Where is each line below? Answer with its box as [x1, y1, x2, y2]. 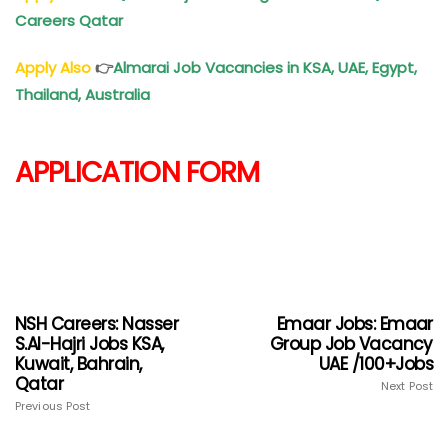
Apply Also [15, 57, 91, 79]
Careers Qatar [15, 10, 127, 32]
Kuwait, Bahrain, [15, 351, 142, 376]
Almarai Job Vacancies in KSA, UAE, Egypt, [113, 57, 417, 79]
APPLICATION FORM [15, 153, 260, 192]
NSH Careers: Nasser [15, 311, 179, 336]
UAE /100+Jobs [318, 351, 433, 376]
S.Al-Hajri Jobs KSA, [15, 331, 164, 356]
